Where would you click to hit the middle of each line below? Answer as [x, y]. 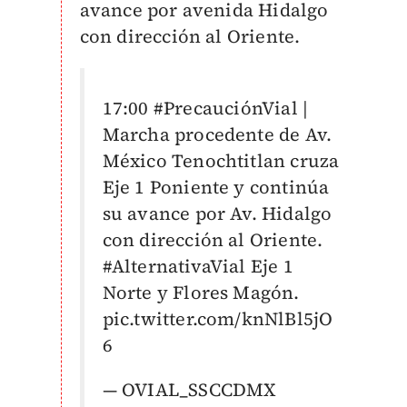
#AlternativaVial [174, 266]
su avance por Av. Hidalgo [217, 213]
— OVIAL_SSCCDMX [189, 390]
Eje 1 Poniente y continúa [216, 187]
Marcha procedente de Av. [217, 134]
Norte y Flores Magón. [201, 293]
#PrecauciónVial [225, 108]
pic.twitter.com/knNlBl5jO [218, 319]
